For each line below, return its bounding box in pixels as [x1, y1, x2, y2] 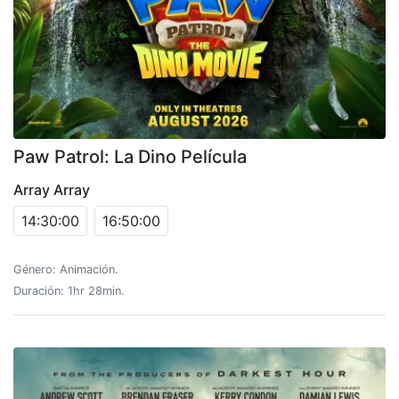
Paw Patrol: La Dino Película [13, 145, 247, 167]
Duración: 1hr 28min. [13, 283, 125, 297]
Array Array [13, 180, 90, 199]
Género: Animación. [13, 262, 118, 276]
